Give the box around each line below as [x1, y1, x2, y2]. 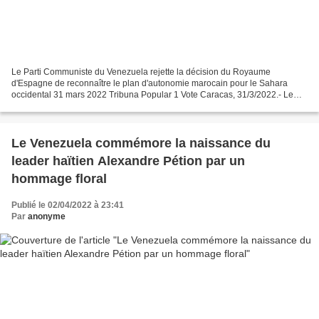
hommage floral [11, 172, 107, 187]
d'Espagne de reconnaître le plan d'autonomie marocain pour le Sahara [11, 78, 288, 89]
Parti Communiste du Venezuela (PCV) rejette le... [11, 101, 204, 112]
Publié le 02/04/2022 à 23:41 [11, 200, 124, 211]
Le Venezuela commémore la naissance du [11, 136, 271, 151]
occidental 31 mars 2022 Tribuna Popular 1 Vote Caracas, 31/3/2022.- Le [11, 90, 293, 100]
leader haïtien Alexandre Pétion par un [11, 154, 245, 169]
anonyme [28, 211, 66, 222]
